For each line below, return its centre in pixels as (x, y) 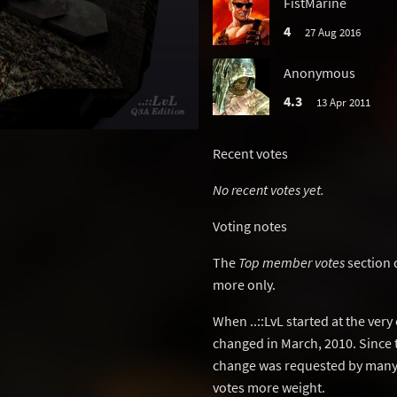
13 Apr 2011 (343, 102)
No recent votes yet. (269, 190)
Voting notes (250, 226)
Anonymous (319, 73)
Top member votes (292, 262)
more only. (244, 284)
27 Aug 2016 (332, 32)
